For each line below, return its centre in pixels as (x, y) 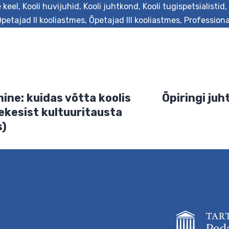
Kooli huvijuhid (51, 6)
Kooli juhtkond (111, 6)
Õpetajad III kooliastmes (134, 20)
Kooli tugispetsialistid (184, 6)
